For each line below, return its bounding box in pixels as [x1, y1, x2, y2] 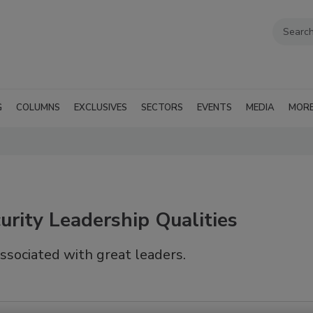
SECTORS [141, 101, 183, 114]
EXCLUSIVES [74, 101, 127, 114]
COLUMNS [16, 101, 60, 114]
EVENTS [197, 101, 232, 114]
